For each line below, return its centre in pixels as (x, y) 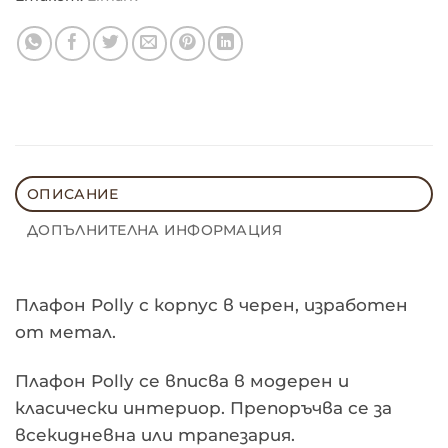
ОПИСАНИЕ (73, 193)
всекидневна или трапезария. (155, 434)
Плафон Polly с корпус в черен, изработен (211, 304)
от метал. (65, 331)
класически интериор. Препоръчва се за (203, 407)
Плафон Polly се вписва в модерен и (182, 380)
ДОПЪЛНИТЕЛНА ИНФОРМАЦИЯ (155, 229)
